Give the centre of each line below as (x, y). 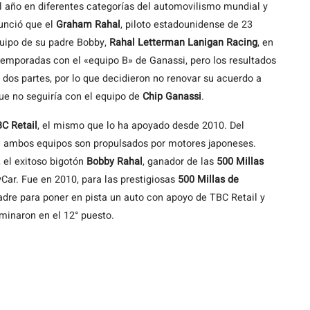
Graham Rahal (88, 25)
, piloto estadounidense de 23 (186, 25)
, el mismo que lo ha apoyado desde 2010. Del (141, 126)
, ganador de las (180, 162)
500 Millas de (207, 180)
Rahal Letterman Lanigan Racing (183, 43)
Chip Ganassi (171, 97)
